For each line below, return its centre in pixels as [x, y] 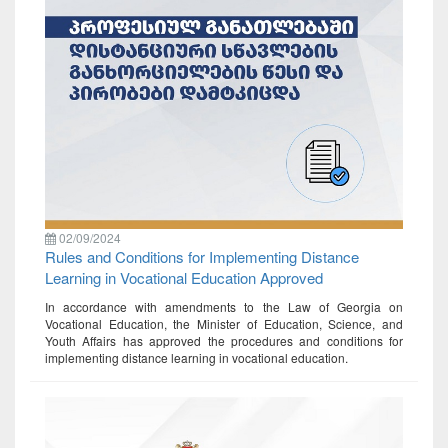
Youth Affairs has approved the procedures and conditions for [224, 341]
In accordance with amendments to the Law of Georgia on [224, 307]
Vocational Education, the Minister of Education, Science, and [224, 324]
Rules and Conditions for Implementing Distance [202, 257]
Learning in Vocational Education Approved [184, 278]
